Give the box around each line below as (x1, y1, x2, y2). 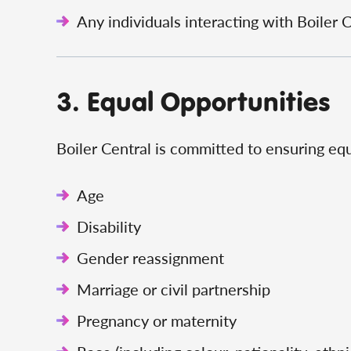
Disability (77, 215, 141, 237)
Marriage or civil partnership (77, 278, 270, 300)
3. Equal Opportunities (56, 83, 331, 118)
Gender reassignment (77, 247, 224, 269)
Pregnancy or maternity (77, 309, 237, 331)
